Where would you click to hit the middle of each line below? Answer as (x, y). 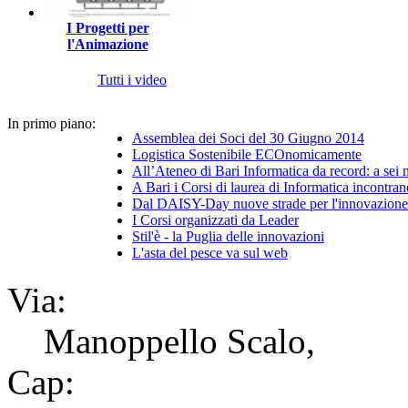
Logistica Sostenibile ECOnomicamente (247, 154)
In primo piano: (51, 123)
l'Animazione (107, 45)
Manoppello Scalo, (179, 341)
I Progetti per (107, 28)
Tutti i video (132, 80)
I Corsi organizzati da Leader (215, 219)
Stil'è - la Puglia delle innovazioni (228, 236)
